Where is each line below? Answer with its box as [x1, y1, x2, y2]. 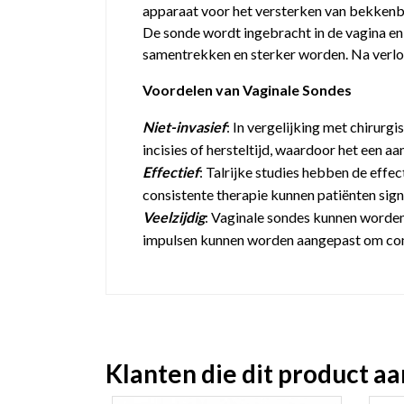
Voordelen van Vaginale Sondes [142, 81, 352, 98]
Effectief [142, 163, 199, 180]
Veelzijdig [142, 208, 205, 225]
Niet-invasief [142, 118, 226, 135]
